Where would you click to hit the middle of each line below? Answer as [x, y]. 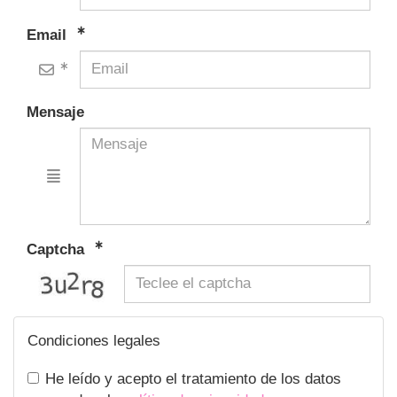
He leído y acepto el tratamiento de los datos [193, 378]
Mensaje [55, 112]
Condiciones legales [94, 340]
